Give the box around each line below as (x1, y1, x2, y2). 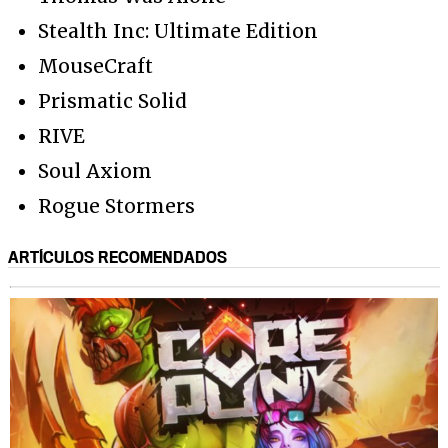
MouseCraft (38, 53, 153, 78)
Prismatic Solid (38, 88, 187, 113)
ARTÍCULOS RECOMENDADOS (8, 246, 227, 267)
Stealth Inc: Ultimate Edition (38, 18, 318, 43)
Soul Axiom (38, 158, 152, 183)
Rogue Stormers (38, 193, 195, 218)
